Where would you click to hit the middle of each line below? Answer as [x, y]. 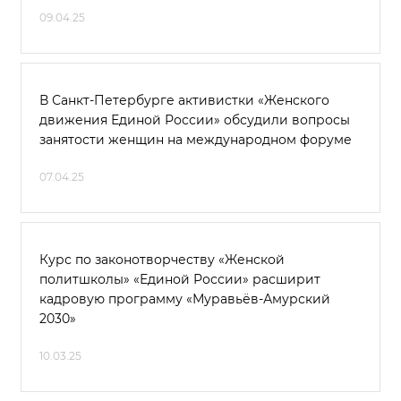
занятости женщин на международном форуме [196, 140]
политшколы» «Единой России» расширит [180, 279]
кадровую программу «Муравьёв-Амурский [185, 299]
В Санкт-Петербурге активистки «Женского [184, 100]
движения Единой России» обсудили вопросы [195, 120]
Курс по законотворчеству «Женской [162, 260]
